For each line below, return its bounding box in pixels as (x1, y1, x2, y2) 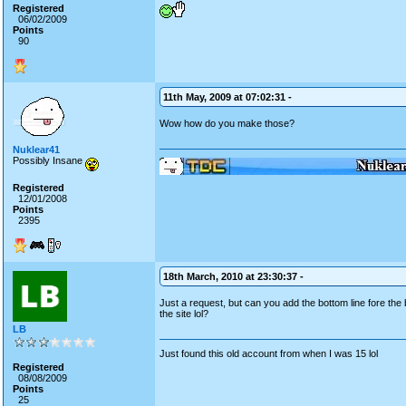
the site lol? (159, 308, 208, 319)
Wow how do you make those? (159, 118, 295, 129)
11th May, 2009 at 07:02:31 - (163, 92, 292, 102)
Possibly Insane (13, 155, 85, 166)
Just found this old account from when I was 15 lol (159, 348, 378, 359)
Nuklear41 (13, 144, 60, 155)
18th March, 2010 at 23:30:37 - (163, 271, 304, 282)
